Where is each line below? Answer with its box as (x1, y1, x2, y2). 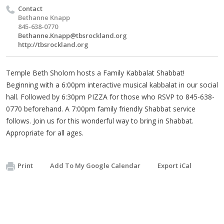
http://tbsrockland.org (18, 40, 88, 49)
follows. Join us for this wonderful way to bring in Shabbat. (6, 116, 193, 125)
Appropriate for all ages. (6, 128, 83, 137)
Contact (18, 4, 42, 13)
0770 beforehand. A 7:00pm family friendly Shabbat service (6, 104, 195, 113)
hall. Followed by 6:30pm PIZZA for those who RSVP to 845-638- (6, 92, 214, 101)
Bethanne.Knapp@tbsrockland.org (18, 31, 127, 40)
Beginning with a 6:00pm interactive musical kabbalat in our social (6, 80, 218, 89)
